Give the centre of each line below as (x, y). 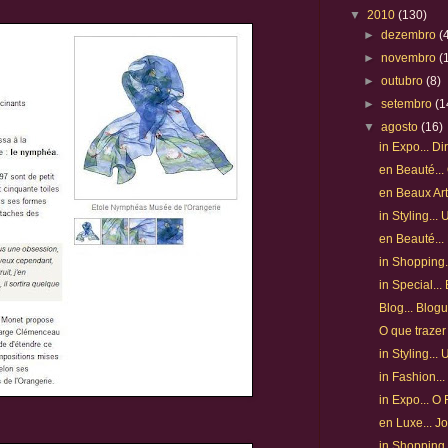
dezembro (410, 35)
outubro (404, 81)
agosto (401, 127)
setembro (408, 104)
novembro (410, 58)
